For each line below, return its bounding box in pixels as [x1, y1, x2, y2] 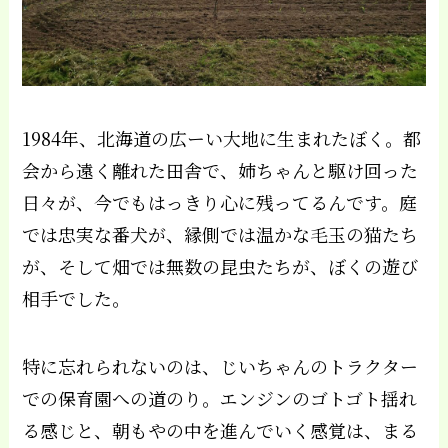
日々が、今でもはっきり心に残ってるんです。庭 [22, 189, 418, 216]
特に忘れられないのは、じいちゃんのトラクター [22, 352, 419, 379]
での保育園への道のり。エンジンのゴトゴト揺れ [22, 384, 418, 411]
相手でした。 [22, 285, 131, 312]
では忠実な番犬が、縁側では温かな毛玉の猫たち [22, 221, 419, 248]
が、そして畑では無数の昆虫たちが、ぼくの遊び [22, 253, 419, 280]
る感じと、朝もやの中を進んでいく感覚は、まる [22, 416, 419, 443]
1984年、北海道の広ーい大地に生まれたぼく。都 [22, 125, 422, 152]
